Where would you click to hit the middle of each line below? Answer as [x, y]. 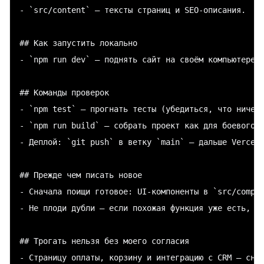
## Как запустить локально [78, 43]
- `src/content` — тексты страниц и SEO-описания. [133, 10]
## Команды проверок [64, 92]
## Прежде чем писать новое [81, 175]
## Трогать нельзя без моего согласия [104, 241]
